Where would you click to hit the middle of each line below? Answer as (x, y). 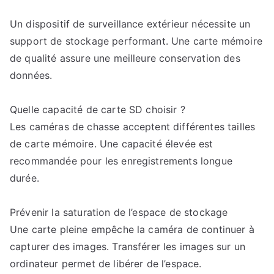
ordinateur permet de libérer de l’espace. (106, 264)
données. (31, 75)
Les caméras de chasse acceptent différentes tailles (133, 127)
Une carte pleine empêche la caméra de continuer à (132, 229)
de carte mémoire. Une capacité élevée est (112, 144)
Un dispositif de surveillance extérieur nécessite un (130, 24)
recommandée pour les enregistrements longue (121, 161)
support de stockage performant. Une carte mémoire (136, 41)
